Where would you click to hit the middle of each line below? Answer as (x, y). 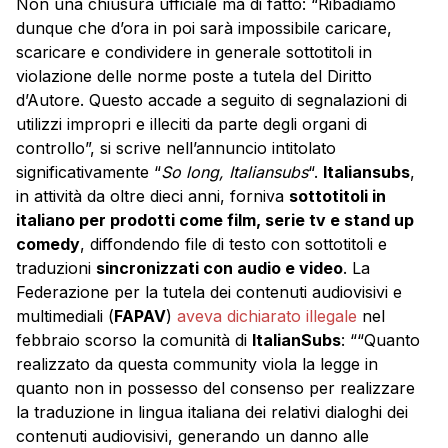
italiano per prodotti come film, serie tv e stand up (215, 219)
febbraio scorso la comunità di (134, 339)
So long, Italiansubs (234, 171)
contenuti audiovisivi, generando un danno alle (192, 435)
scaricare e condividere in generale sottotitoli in (194, 51)
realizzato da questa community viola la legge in (197, 363)
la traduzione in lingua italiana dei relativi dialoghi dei (212, 411)
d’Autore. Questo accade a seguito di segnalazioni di (211, 99)
